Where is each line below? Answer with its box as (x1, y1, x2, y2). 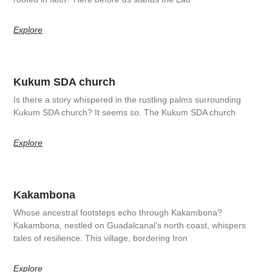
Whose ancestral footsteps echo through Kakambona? (13, 207, 223, 217)
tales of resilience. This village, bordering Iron (13, 233, 188, 243)
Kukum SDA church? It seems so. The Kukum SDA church (13, 107, 236, 117)
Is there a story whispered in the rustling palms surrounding (13, 94, 242, 104)
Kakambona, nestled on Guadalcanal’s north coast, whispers (13, 220, 246, 230)
